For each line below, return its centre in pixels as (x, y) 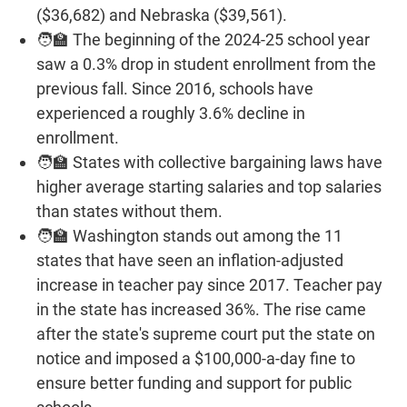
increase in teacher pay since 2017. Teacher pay (209, 284)
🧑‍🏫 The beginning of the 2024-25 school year (203, 39)
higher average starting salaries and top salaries (209, 186)
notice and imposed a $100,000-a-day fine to (196, 358)
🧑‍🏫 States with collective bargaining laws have (209, 162)
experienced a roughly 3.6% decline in (171, 113)
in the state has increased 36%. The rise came (201, 309)
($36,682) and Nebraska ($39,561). (162, 15)
